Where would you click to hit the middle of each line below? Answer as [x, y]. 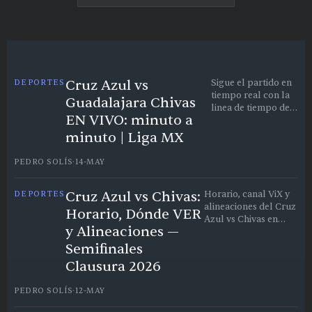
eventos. [229, 120]
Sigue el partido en [252, 83]
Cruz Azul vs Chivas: [133, 196]
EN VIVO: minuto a [129, 120]
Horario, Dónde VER [133, 214]
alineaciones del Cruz [250, 206]
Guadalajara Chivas [130, 102]
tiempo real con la [251, 95]
